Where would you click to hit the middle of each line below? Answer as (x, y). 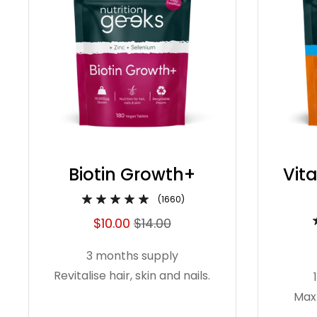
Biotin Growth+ (132, 174)
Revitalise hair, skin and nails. (132, 275)
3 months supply (132, 255)
